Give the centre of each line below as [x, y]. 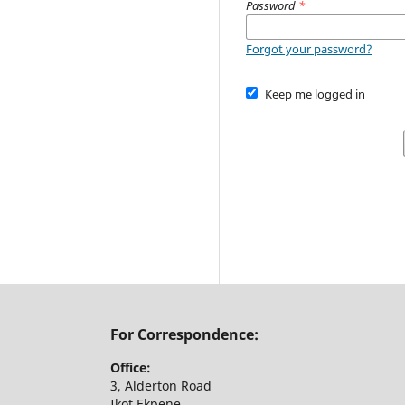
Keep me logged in [315, 94]
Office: [131, 367]
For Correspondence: [184, 335]
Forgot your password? [309, 48]
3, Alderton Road [163, 385]
